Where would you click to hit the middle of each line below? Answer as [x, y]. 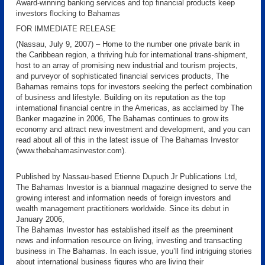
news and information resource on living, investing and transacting [129, 240]
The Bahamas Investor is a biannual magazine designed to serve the [134, 187]
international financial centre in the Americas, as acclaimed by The [130, 108]
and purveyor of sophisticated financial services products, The [122, 76]
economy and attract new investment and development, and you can [133, 129]
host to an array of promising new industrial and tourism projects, [127, 65]
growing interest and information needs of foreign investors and [123, 198]
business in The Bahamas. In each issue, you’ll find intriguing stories [134, 251]
